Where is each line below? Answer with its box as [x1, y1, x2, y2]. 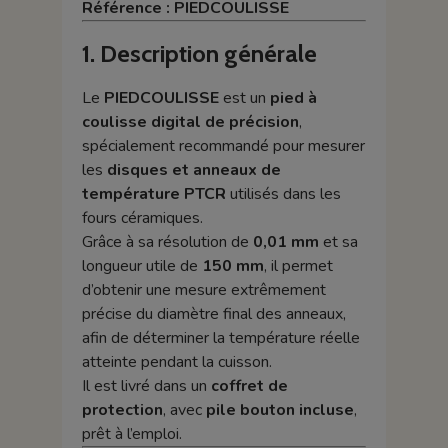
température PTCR [81, 182, 226, 205]
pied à [269, 86, 317, 109]
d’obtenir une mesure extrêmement [81, 278, 326, 301]
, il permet [263, 254, 333, 277]
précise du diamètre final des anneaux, [81, 302, 346, 325]
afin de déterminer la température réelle [81, 326, 360, 349]
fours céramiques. [81, 206, 203, 229]
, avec [162, 398, 206, 421]
